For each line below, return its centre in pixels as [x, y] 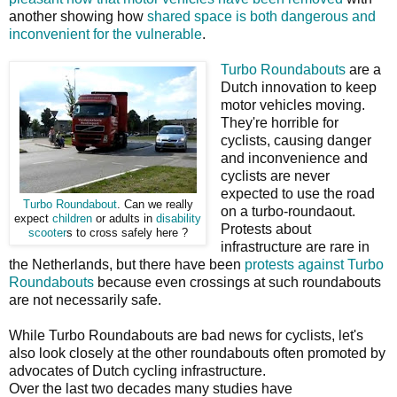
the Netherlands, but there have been [127, 264]
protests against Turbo [314, 264]
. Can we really [155, 204]
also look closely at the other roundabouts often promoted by [197, 353]
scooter [47, 233]
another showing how [78, 16]
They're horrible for [279, 122]
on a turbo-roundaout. [288, 211]
